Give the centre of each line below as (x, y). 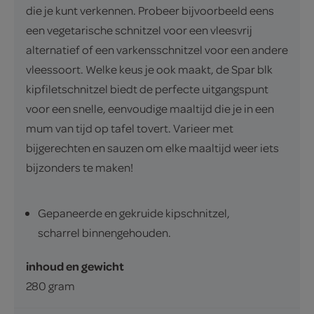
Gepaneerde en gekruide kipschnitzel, (134, 213)
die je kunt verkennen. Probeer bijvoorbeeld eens (150, 11)
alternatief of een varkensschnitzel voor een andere (157, 50)
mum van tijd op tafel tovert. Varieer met (130, 128)
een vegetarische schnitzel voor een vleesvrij (139, 30)
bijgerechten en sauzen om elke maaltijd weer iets (152, 148)
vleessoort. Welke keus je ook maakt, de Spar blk (149, 69)
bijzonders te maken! (80, 168)
